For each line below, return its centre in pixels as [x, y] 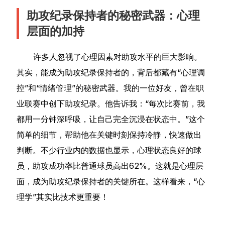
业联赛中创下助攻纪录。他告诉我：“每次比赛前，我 [111, 104]
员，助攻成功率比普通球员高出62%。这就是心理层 [110, 166]
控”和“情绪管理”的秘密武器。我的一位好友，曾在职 [110, 88]
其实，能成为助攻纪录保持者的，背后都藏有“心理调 [111, 73]
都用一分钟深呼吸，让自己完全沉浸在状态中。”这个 [111, 119]
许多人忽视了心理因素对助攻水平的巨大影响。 [118, 57]
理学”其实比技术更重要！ [63, 197]
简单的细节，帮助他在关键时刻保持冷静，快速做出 [109, 135]
